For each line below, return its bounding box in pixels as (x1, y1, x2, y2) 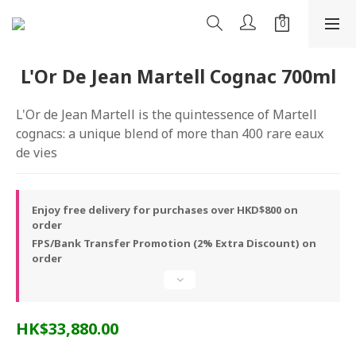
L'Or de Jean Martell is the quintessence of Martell (16, 106, 320, 123)
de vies (16, 144, 57, 161)
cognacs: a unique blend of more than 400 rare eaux (16, 125, 327, 142)
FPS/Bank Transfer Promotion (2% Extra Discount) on (32, 236, 316, 250)
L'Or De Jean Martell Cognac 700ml (20, 64, 336, 89)
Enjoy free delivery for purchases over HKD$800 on (32, 203, 298, 217)
